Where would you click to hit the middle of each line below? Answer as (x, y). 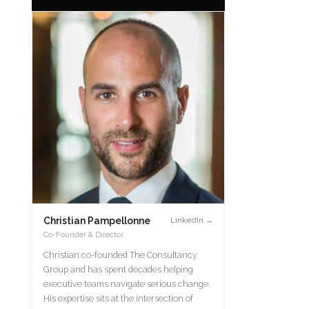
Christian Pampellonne (97, 221)
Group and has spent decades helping (118, 269)
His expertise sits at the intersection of (118, 298)
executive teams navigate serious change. (127, 284)
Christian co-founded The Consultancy (120, 255)
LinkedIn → (192, 220)
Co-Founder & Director (83, 235)
